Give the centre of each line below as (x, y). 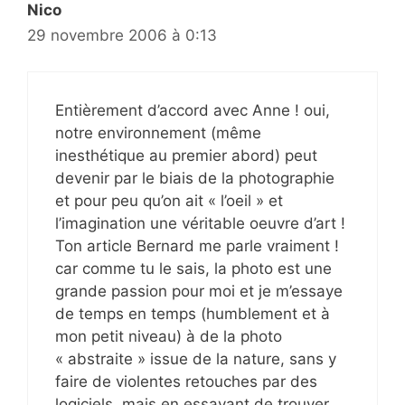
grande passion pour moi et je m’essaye (199, 292)
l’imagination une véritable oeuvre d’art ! (200, 224)
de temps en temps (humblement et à (193, 314)
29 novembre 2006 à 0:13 (122, 35)
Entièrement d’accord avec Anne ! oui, (193, 111)
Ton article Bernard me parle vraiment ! (197, 246)
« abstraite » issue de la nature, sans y (196, 359)
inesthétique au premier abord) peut (186, 156)
